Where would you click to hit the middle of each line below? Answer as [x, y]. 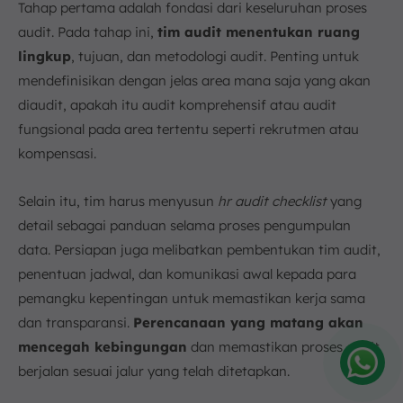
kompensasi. [57, 153]
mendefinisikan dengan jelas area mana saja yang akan [194, 80]
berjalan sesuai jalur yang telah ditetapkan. [154, 371]
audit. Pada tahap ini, [88, 31]
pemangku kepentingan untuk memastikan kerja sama [192, 298]
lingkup [45, 56]
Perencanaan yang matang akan [248, 322]
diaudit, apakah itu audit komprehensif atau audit [177, 104]
